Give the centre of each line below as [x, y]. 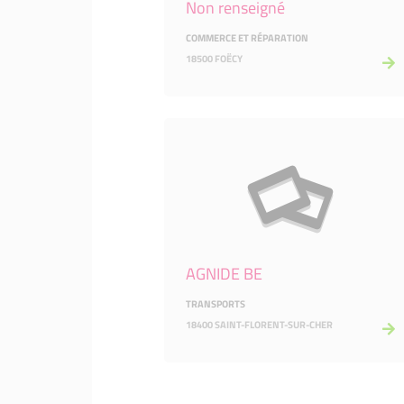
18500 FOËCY [214, 59]
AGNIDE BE [224, 274]
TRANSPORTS [216, 304]
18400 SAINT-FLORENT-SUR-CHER [259, 325]
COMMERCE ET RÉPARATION [247, 38]
